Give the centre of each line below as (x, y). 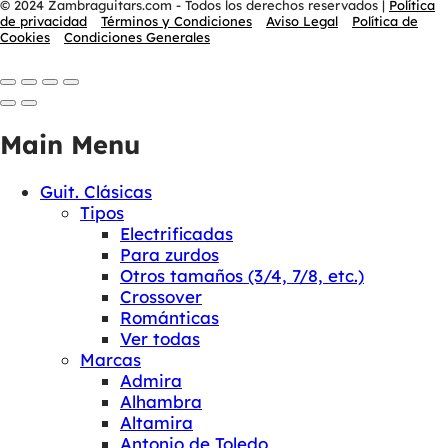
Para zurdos (169, 254)
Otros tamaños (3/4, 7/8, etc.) (242, 275)
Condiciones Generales (137, 36)
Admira (151, 380)
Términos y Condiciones (176, 20)
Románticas (169, 317)
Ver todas (160, 338)
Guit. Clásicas (96, 191)
